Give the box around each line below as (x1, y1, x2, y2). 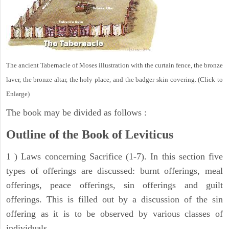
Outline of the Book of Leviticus (6, 128, 173, 142)
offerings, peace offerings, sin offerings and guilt (6, 180, 223, 191)
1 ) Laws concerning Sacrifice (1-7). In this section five (6, 151, 223, 162)
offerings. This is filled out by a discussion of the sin (6, 194, 223, 205)
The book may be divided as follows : (6, 107, 147, 118)
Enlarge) (6, 90, 30, 98)
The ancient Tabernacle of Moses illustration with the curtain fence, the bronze (6, 61, 223, 70)
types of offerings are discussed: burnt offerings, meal (6, 166, 223, 176)
